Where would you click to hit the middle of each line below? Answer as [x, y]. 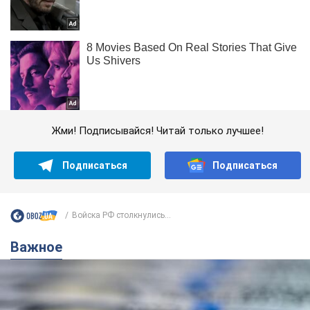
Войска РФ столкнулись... [121, 216]
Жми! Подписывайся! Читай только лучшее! [157, 130]
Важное [41, 247]
